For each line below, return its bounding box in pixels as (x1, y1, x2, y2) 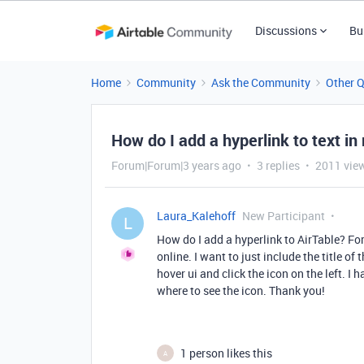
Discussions (254, 23, 317, 38)
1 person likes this (180, 345, 272, 361)
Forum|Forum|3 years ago (111, 158, 241, 173)
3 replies (257, 158, 300, 173)
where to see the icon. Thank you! (157, 283, 325, 298)
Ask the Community (211, 75, 310, 90)
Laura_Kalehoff (157, 208, 236, 223)
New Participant (242, 208, 325, 223)
